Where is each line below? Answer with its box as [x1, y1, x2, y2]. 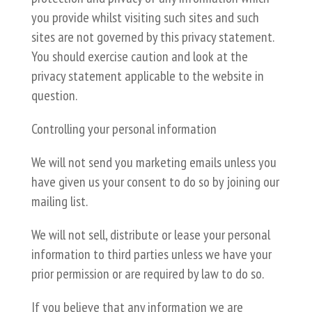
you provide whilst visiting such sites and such [31, 8, 259, 26]
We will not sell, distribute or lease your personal [31, 226, 270, 244]
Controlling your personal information [31, 120, 217, 138]
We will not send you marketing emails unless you [31, 153, 276, 171]
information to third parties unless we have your [31, 245, 272, 263]
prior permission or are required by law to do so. [31, 265, 264, 283]
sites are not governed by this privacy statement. [31, 28, 274, 46]
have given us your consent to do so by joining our [31, 173, 279, 191]
